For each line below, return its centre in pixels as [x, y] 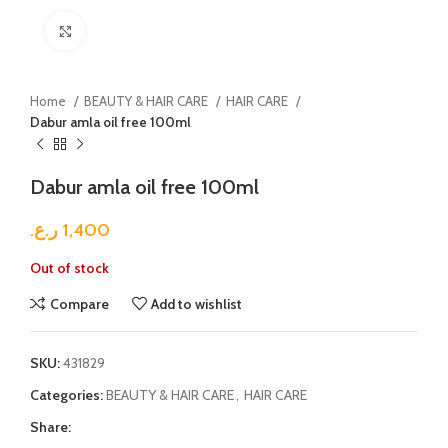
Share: [50, 427]
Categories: [66, 395]
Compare [79, 303]
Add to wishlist [197, 303]
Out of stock [69, 268]
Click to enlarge [129, 30]
